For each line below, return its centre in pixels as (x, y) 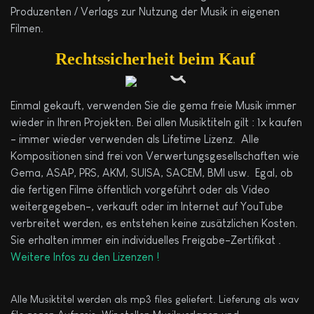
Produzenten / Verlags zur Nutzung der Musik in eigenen (145, 11)
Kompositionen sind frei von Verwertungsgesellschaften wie (155, 156)
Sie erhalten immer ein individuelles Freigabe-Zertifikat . (146, 240)
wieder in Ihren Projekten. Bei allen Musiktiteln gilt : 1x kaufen (156, 123)
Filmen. (27, 28)
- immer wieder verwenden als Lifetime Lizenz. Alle (135, 139)
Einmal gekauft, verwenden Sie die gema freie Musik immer (153, 106)
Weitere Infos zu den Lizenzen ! (87, 257)
